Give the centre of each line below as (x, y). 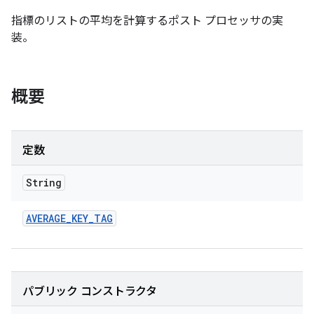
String (44, 183)
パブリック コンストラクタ (90, 292)
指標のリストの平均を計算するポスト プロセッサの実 (147, 21)
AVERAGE (46, 218)
